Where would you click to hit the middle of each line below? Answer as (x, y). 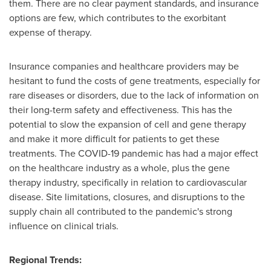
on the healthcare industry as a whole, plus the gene (119, 168)
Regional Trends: (45, 260)
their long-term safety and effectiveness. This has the (121, 110)
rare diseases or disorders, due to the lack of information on (134, 95)
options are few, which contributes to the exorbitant (118, 18)
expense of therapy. (51, 32)
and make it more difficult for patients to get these (114, 139)
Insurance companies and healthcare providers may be (124, 66)
